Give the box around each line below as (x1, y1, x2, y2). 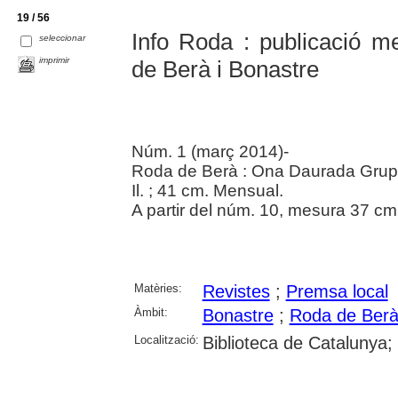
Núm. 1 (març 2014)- (131, 142, 289, 162)
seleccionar (39, 32, 86, 43)
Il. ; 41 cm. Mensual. (131, 181, 283, 201)
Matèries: (133, 282, 182, 296)
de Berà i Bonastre (131, 56, 319, 84)
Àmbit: (133, 306, 168, 320)
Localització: (133, 333, 199, 347)
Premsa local (285, 282, 388, 302)
